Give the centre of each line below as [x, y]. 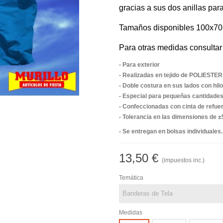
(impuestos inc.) [183, 160]
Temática [131, 178]
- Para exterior [139, 65]
